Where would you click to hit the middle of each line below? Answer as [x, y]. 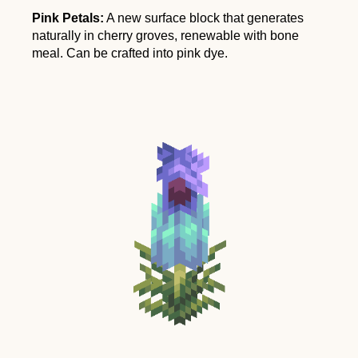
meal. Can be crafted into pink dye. [130, 53]
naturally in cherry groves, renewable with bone [165, 35]
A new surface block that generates [204, 18]
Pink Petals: [68, 18]
